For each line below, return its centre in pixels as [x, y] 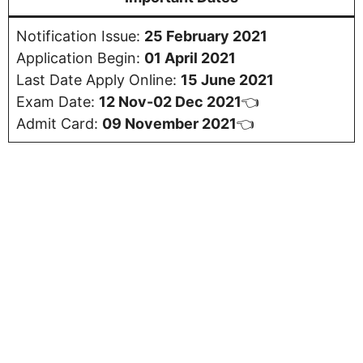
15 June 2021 [227, 80]
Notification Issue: [80, 36]
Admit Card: [59, 124]
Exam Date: [58, 102]
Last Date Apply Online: [98, 80]
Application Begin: [80, 58]
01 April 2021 [190, 58]
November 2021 [181, 124]
